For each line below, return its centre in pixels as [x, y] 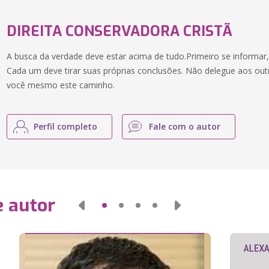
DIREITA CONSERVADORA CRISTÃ [120, 31]
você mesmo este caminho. [61, 85]
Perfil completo [66, 126]
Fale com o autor [185, 126]
